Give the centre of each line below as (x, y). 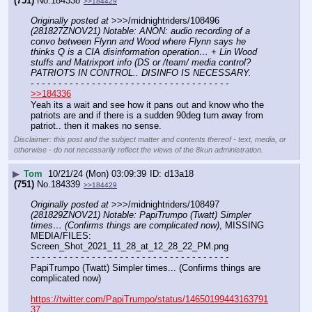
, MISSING (242, 226)
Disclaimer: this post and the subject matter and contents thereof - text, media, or (150, 139)
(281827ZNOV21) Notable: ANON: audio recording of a (140, 31)
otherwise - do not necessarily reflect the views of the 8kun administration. (139, 149)
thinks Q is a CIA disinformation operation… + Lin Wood (144, 52)
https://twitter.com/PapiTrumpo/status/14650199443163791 (149, 299)
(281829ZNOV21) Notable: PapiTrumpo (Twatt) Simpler (141, 215)
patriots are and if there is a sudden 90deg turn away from (147, 115)
